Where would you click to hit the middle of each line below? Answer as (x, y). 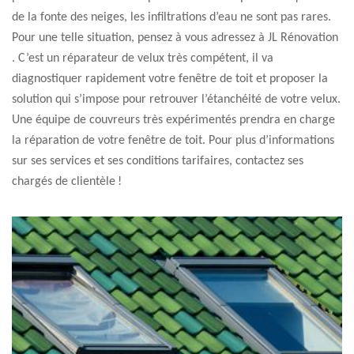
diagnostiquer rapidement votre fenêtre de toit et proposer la (170, 79)
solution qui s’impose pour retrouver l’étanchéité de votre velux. (176, 100)
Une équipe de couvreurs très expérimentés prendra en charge (173, 120)
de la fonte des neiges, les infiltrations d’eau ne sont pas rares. (171, 17)
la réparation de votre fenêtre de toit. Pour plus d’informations (173, 141)
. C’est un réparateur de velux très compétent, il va (143, 58)
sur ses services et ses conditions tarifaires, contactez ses (158, 161)
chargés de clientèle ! (67, 182)
